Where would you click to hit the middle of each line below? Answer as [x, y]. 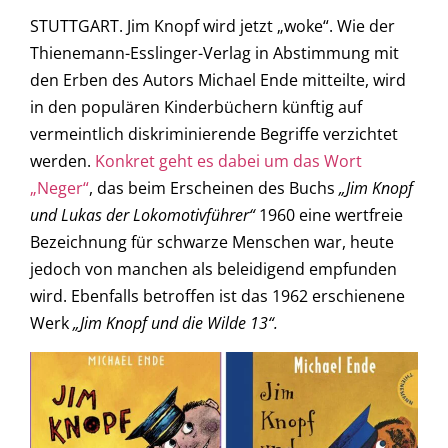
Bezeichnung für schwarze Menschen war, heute [212, 242]
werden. [62, 161]
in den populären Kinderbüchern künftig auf [196, 107]
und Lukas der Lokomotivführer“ [142, 215]
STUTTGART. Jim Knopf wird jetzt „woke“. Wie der [212, 26]
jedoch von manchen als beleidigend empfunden [213, 269]
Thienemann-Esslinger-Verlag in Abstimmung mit [214, 53]
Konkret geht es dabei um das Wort [228, 161]
